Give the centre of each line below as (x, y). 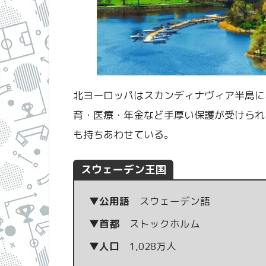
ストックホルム (159, 223)
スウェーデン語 (170, 201)
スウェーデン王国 (123, 170)
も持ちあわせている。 (123, 135)
